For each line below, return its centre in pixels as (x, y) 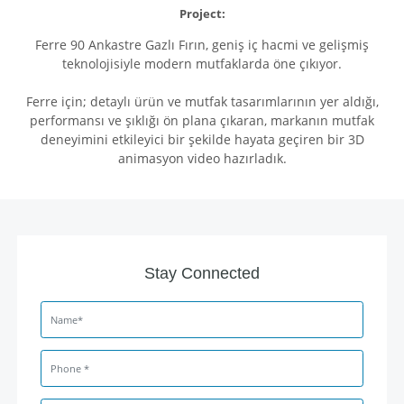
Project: (202, 14)
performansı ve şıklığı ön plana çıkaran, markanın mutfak (202, 121)
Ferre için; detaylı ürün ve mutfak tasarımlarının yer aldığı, (202, 102)
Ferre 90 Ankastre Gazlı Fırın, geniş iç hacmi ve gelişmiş (202, 45)
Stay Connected (202, 274)
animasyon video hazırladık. (202, 159)
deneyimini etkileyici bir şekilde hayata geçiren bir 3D (202, 140)
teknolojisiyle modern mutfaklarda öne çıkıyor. (202, 64)
